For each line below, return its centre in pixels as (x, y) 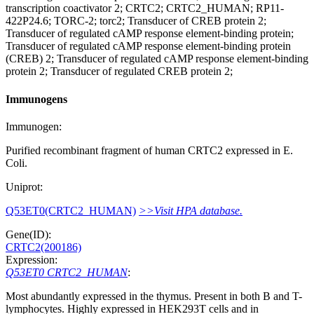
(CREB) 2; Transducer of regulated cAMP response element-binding (157, 59)
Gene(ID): (28, 234)
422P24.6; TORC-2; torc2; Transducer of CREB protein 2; (136, 21)
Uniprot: (24, 187)
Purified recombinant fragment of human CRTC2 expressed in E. (149, 150)
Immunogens (36, 99)
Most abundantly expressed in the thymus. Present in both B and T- (154, 296)
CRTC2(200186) (43, 247)
